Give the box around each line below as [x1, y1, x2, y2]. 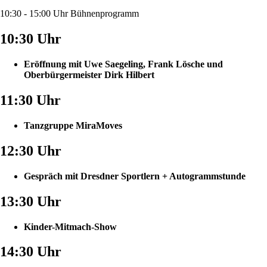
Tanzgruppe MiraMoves [24, 120, 122, 131]
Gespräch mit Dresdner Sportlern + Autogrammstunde [24, 170, 246, 181]
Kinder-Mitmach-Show [24, 221, 117, 232]
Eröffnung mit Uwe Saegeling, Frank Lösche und [24, 58, 223, 69]
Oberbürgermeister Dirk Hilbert [24, 69, 154, 80]
